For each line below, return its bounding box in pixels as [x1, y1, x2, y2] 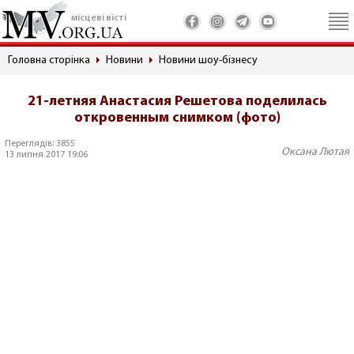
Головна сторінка [8, 55, 90, 66]
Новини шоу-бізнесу [159, 55, 258, 66]
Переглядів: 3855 [5, 139, 75, 149]
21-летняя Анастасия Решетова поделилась [27, 94, 327, 109]
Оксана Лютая [281, 146, 349, 158]
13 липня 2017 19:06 [5, 150, 88, 160]
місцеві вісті [71, 13, 126, 23]
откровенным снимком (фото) [73, 111, 281, 126]
